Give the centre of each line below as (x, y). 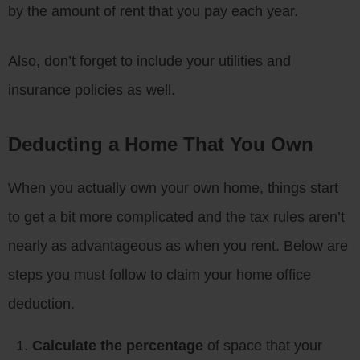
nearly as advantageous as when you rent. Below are (178, 245)
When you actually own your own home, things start (173, 188)
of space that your (263, 345)
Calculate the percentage (118, 345)
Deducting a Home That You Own (161, 144)
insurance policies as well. (92, 90)
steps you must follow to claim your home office (160, 274)
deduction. (41, 303)
